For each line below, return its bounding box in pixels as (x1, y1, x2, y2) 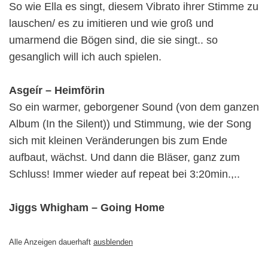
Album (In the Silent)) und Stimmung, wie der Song (9, 117, 251, 130)
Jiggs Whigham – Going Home (9, 201, 167, 214)
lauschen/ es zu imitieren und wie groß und (9, 17, 214, 29)
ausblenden (93, 237, 133, 246)
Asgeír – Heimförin (9, 84, 105, 96)
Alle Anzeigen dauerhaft (9, 237, 93, 246)
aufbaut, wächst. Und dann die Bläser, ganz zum (9, 151, 240, 163)
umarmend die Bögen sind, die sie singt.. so (9, 33, 218, 46)
